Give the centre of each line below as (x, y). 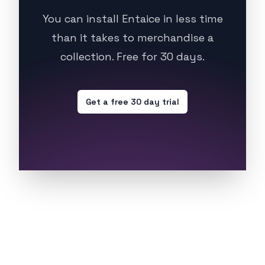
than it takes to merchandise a (132, 38)
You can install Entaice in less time (132, 19)
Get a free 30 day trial (132, 102)
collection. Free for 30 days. (132, 56)
